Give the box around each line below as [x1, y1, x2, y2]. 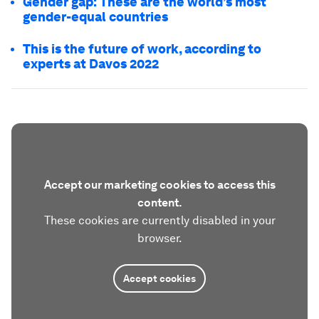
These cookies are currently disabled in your [43, 213, 276, 227]
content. [137, 195, 182, 209]
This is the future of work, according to [23, 41, 261, 56]
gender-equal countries [23, 9, 168, 24]
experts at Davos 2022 [23, 56, 159, 71]
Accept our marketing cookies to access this [43, 177, 276, 192]
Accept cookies [123, 272, 196, 284]
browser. [137, 231, 182, 245]
